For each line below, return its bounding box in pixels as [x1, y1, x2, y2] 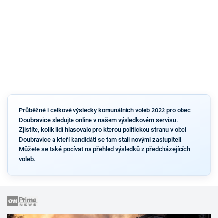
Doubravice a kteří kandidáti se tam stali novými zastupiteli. [18, 136, 183, 143]
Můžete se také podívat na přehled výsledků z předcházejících [18, 145, 190, 153]
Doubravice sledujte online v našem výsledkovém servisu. [18, 116, 178, 124]
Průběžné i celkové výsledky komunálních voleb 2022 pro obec [18, 107, 191, 114]
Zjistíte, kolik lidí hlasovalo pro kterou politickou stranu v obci [18, 126, 186, 133]
